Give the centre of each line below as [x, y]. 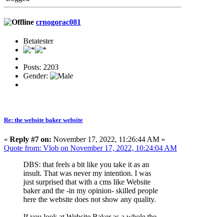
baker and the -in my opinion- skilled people [91, 190]
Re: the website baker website [43, 120]
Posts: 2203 [41, 67]
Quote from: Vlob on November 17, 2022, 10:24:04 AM [90, 148]
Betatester [38, 41]
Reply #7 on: [31, 139]
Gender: [37, 76]
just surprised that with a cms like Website [87, 182]
